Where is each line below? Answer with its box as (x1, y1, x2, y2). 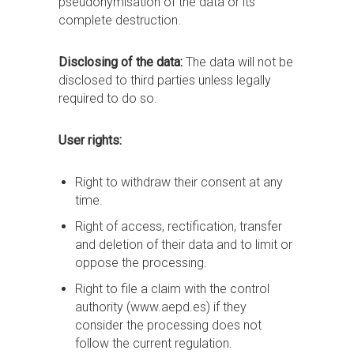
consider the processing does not (74, 318, 262, 333)
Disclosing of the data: (58, 55, 186, 70)
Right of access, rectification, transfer (74, 219, 282, 234)
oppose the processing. (74, 255, 207, 270)
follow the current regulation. (74, 336, 232, 351)
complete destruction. (58, 13, 181, 28)
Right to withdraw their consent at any (74, 175, 283, 190)
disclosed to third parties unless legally (58, 73, 271, 88)
